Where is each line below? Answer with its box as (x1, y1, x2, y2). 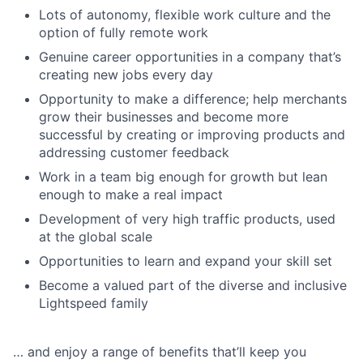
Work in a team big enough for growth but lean (39, 169, 327, 186)
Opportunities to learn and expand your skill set (39, 253, 332, 270)
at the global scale (39, 228, 152, 246)
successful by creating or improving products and (39, 126, 345, 143)
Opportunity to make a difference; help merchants (39, 91, 347, 108)
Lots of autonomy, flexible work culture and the (39, 6, 331, 23)
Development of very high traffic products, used (39, 211, 335, 228)
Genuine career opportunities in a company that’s (39, 49, 341, 66)
